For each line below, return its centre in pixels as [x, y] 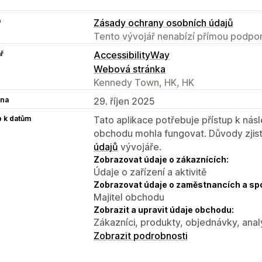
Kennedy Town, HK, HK [144, 82]
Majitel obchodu [129, 197]
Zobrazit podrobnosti [141, 235]
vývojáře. [140, 146]
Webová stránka [130, 69]
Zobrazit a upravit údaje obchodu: [164, 209]
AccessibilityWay [132, 55]
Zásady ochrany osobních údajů [163, 23]
